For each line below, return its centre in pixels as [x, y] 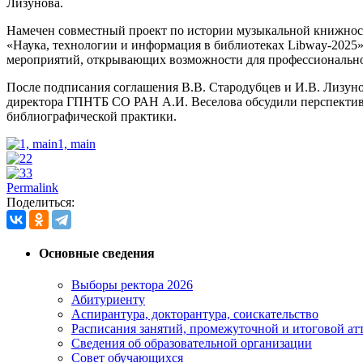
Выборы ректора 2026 [132, 285]
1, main [77, 143]
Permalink [32, 187]
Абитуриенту [108, 300]
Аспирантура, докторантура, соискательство [195, 314]
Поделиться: [41, 202]
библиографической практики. [92, 116]
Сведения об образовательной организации [192, 344]
